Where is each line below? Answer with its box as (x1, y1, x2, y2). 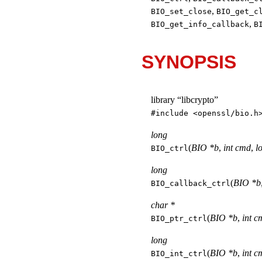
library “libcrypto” (151, 94, 218, 105)
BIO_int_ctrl (151, 249, 207, 258)
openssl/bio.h (198, 108, 258, 118)
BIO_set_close (151, 6, 212, 16)
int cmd (223, 142, 251, 153)
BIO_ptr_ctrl (151, 213, 207, 223)
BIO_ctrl (151, 143, 188, 153)
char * (151, 199, 175, 210)
